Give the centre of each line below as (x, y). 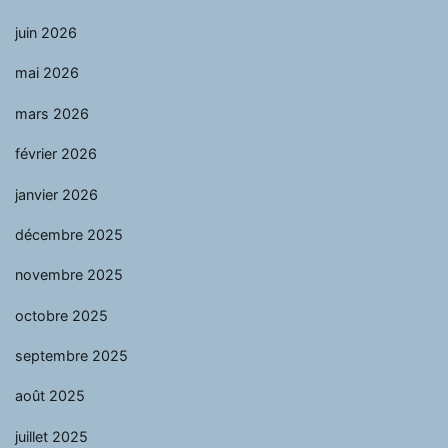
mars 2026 (52, 113)
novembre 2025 (69, 275)
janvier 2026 (56, 194)
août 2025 (50, 396)
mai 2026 (47, 73)
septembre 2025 (71, 355)
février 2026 (56, 153)
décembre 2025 (69, 234)
